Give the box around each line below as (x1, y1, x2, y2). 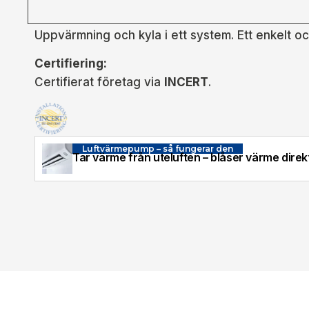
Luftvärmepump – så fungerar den (82, 143, 234, 154)
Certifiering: (34, 57, 107, 71)
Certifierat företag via (34, 75, 164, 90)
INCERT (164, 75, 208, 90)
